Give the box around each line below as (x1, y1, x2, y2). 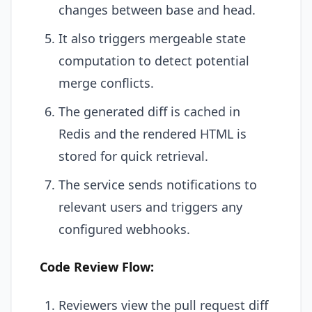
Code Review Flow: (40, 258, 154, 275)
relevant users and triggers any (58, 198, 242, 215)
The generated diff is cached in (58, 102, 240, 120)
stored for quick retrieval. (58, 147, 208, 164)
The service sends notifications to (58, 175, 257, 193)
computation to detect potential (58, 52, 249, 69)
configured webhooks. (58, 220, 190, 237)
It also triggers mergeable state (58, 29, 246, 47)
